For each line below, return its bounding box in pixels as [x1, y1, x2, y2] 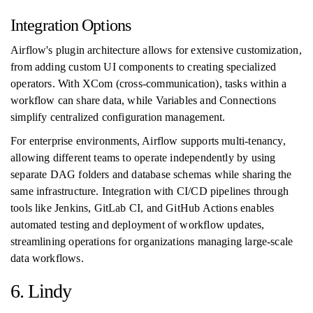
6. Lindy [10, 280, 71, 302]
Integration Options [10, 16, 131, 34]
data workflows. [10, 252, 84, 264]
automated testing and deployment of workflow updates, [10, 219, 265, 231]
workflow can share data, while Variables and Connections [10, 94, 277, 106]
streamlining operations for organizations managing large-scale [10, 235, 293, 247]
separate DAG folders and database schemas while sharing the [10, 168, 292, 180]
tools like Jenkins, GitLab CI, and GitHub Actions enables [10, 202, 275, 214]
